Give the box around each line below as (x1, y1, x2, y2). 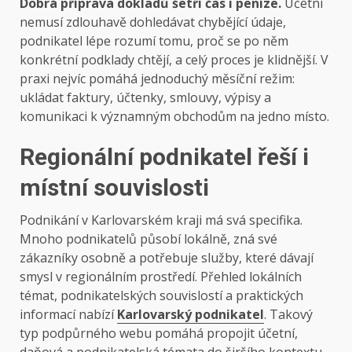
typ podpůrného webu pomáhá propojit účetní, (20, 324, 298, 343)
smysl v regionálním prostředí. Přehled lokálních (20, 268, 302, 286)
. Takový (264, 306, 313, 324)
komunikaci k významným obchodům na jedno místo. (20, 108, 329, 126)
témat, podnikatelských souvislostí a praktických (20, 287, 303, 305)
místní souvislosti (20, 174, 209, 202)
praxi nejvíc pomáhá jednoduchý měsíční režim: (20, 70, 295, 88)
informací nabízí (20, 306, 117, 324)
